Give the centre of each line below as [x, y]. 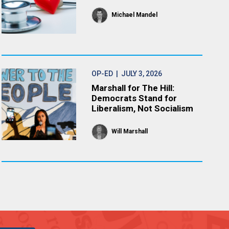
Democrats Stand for [134, 98]
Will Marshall [130, 131]
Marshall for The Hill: [133, 88]
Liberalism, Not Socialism [143, 108]
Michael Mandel [135, 15]
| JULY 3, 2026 [138, 74]
